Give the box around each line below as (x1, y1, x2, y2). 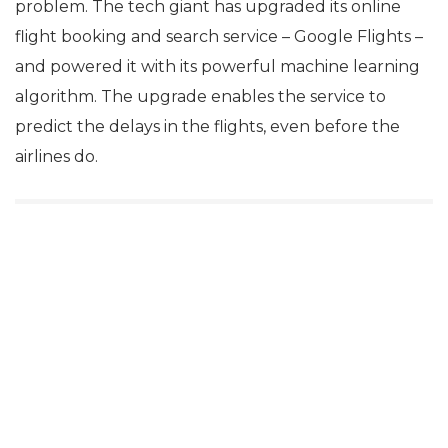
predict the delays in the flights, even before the (15, 117, 400, 136)
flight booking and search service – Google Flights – (15, 27, 423, 46)
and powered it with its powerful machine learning (15, 57, 420, 76)
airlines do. (15, 147, 98, 166)
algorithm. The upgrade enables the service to (15, 87, 386, 106)
